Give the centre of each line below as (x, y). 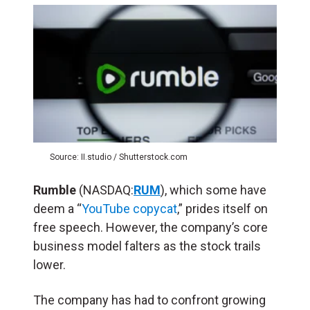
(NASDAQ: (106, 190)
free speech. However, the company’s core (151, 227)
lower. (51, 264)
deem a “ (57, 208)
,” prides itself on (222, 208)
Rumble (56, 190)
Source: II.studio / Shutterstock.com (119, 157)
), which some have (213, 190)
